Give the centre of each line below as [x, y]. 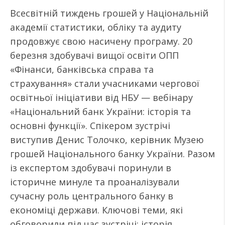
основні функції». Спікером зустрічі [90, 126]
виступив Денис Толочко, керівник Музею [107, 140]
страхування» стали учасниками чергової [105, 83]
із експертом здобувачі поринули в [91, 168]
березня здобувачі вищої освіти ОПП [94, 55]
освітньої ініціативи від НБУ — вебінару [101, 97]
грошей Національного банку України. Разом [113, 154]
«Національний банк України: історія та [100, 111]
